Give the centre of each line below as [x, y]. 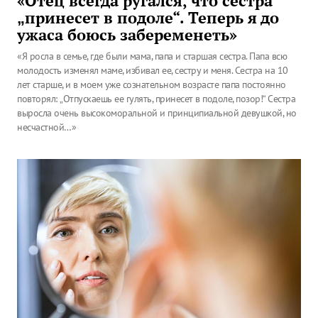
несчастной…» [46, 127]
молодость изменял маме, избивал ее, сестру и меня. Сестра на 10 [153, 70]
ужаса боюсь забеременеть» [127, 35]
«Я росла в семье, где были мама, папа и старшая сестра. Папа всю [152, 56]
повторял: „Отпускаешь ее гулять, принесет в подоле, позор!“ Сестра [156, 99]
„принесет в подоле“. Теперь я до [148, 18]
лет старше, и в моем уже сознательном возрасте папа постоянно [152, 84]
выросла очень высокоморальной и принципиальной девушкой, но [157, 113]
